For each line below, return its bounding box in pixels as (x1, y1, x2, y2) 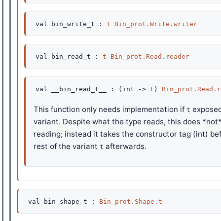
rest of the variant (34, 142, 100, 151)
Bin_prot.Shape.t (99, 198, 162, 205)
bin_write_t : (47, 20, 107, 28)
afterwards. (104, 142, 147, 151)
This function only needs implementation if (34, 105, 186, 114)
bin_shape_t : (40, 198, 99, 205)
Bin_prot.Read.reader (110, 53, 189, 60)
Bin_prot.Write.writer (114, 20, 197, 28)
